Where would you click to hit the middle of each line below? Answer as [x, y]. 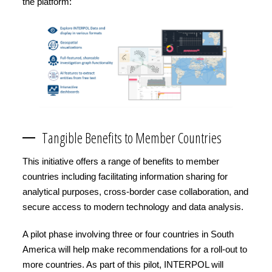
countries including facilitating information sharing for [125, 176]
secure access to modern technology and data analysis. [133, 206]
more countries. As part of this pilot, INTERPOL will [123, 264]
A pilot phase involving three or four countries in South [128, 234]
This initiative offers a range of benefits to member [121, 161]
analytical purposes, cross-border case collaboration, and [135, 191]
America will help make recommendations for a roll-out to [135, 249]
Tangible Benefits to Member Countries [134, 138]
